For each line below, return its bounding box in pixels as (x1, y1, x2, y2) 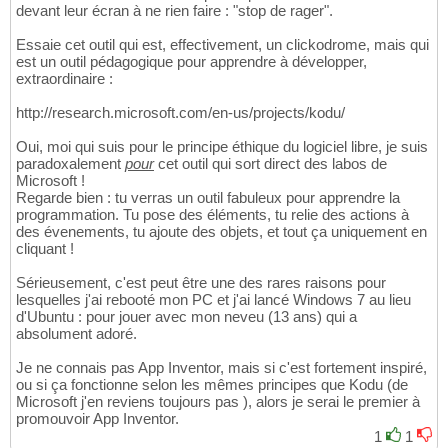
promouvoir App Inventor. (16, 410, 179, 428)
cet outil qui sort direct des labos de (154, 155, 387, 173)
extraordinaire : (16, 70, 113, 88)
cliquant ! (16, 240, 74, 258)
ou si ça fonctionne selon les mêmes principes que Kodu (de (16, 376, 408, 394)
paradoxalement (16, 155, 125, 173)
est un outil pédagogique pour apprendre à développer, (16, 53, 367, 71)
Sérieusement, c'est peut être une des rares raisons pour (16, 274, 386, 292)
